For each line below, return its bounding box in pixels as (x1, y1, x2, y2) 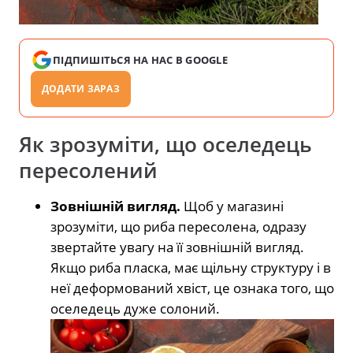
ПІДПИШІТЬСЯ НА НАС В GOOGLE (53, 53, 229, 68)
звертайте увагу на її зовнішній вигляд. (50, 238, 304, 257)
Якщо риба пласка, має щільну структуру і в (50, 258, 331, 277)
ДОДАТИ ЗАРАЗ (42, 82, 120, 96)
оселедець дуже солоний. (50, 299, 220, 318)
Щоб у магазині (184, 197, 284, 216)
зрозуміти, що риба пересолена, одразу (50, 217, 307, 236)
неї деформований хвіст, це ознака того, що (50, 279, 334, 298)
